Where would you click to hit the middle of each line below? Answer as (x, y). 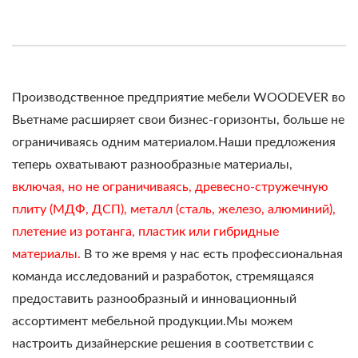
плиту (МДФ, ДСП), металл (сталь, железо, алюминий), (174, 210)
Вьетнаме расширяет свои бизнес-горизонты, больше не (178, 120)
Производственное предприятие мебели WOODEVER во (179, 98)
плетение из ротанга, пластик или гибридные (145, 232)
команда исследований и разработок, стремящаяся (163, 277)
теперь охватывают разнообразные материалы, (152, 165)
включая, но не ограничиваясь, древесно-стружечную (170, 187)
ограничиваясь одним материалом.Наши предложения (174, 143)
